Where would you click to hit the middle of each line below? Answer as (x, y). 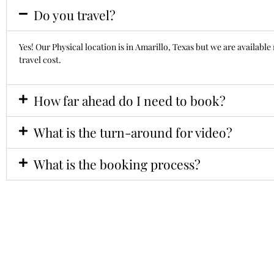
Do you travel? (75, 15)
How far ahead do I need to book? (130, 100)
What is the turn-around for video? (133, 132)
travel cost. (40, 60)
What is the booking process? (117, 164)
